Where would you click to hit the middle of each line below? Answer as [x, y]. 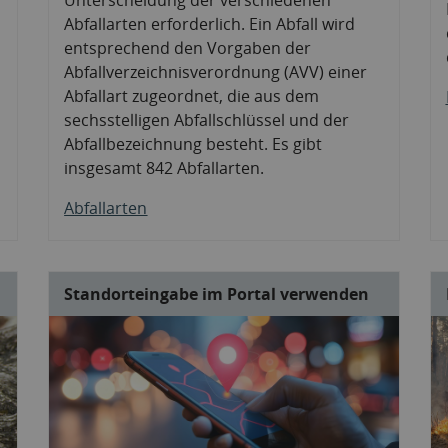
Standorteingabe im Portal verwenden [217, 293]
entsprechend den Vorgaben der [188, 47]
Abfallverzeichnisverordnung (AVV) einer [216, 71]
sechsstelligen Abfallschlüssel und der [207, 119]
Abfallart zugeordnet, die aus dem [192, 95]
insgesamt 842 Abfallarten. [164, 167]
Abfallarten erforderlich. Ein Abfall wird [210, 23]
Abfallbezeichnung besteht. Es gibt [193, 143]
